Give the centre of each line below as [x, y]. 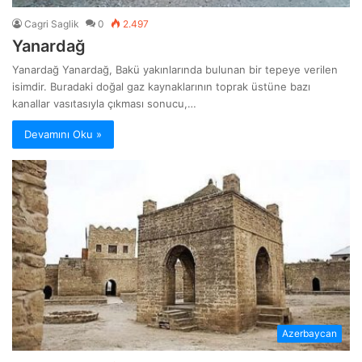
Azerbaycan [309, 333]
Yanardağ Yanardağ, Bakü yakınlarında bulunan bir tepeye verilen [175, 69]
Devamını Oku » [63, 134]
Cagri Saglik [52, 23]
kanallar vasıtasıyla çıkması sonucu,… [104, 103]
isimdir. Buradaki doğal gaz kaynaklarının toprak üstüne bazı [161, 86]
